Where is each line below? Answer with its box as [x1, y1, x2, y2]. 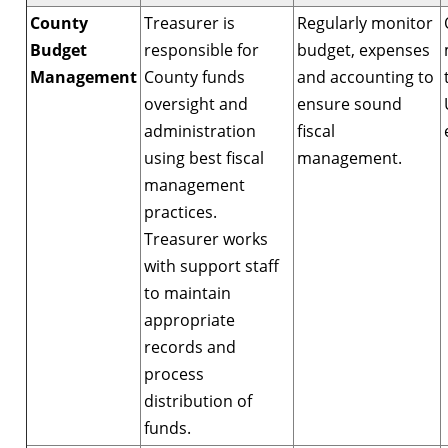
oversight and [144, 92, 248, 115]
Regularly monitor [297, 11, 433, 34]
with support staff [144, 254, 279, 277]
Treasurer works [144, 227, 268, 250]
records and [144, 335, 236, 358]
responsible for [144, 38, 259, 61]
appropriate [144, 308, 235, 331]
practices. [144, 200, 217, 223]
